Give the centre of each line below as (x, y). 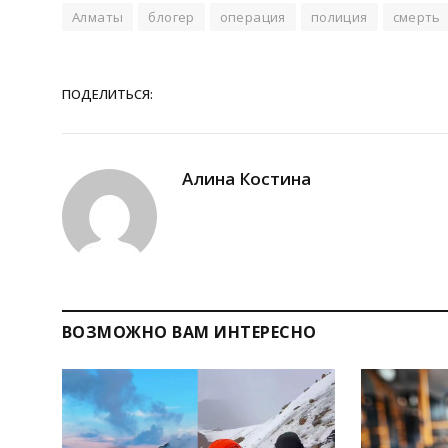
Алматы (98, 16)
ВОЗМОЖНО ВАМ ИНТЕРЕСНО (189, 331)
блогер (171, 16)
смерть (416, 16)
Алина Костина (246, 178)
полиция (339, 16)
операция (252, 16)
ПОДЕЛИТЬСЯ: (107, 94)
